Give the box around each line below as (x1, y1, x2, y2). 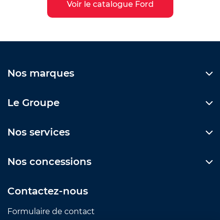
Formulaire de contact (7, 206, 95, 216)
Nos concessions (7, 155, 91, 167)
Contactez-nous (7, 185, 88, 197)
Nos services (7, 126, 70, 138)
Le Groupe (7, 96, 59, 109)
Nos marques (7, 67, 74, 79)
